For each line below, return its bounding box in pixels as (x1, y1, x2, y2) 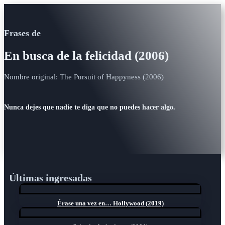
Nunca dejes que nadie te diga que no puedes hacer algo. (4, 103, 175, 111)
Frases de (4, 28, 41, 38)
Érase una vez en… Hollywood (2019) (57, 199, 164, 207)
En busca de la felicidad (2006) (4, 49, 169, 62)
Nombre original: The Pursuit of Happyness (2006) (4, 72, 164, 81)
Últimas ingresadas (9, 172, 92, 183)
